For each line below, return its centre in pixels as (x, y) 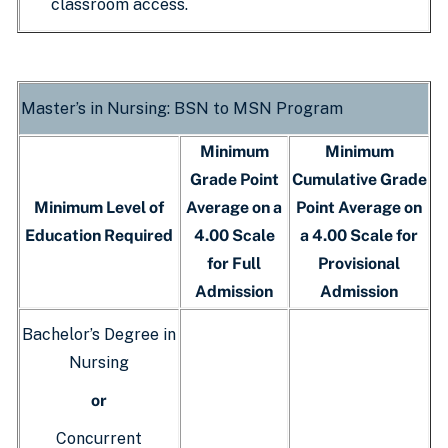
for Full (234, 263)
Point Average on (359, 207)
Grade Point (234, 179)
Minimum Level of (99, 207)
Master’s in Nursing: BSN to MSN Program (182, 108)
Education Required (99, 235)
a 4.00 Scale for (359, 235)
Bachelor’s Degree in (99, 334)
